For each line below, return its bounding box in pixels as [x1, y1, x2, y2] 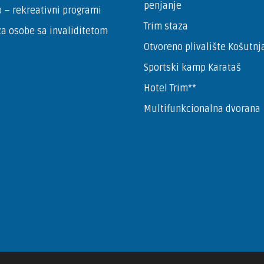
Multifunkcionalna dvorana [144, 103, 260, 115]
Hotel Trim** [144, 82, 196, 94]
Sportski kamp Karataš [144, 61, 241, 74]
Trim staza [144, 20, 188, 32]
